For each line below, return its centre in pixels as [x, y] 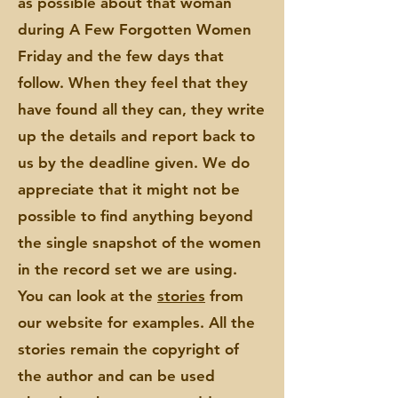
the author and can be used [116, 376]
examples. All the [194, 322]
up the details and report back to [136, 136]
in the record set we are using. [127, 269]
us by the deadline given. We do [134, 163]
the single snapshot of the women [139, 243]
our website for [75, 322]
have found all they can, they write [141, 109]
